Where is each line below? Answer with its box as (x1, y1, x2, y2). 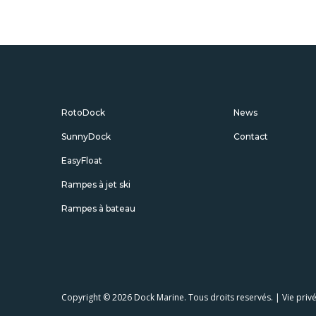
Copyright (61, 291, 101, 303)
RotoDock (61, 107, 105, 118)
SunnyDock (61, 131, 111, 142)
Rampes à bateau (61, 203, 135, 214)
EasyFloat (61, 155, 102, 166)
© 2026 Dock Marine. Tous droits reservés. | (101, 291, 282, 303)
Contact (233, 131, 268, 142)
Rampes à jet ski (61, 179, 130, 190)
